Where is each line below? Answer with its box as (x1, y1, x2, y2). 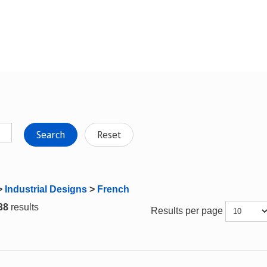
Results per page (151, 205, 226, 216)
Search (36, 128, 65, 141)
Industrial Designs (5, 184, 87, 194)
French (97, 184, 129, 194)
